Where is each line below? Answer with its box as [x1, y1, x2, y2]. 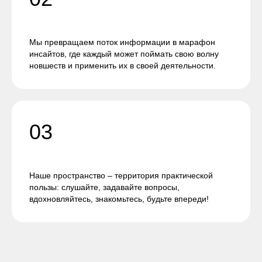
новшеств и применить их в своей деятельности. [29, 61, 216, 70]
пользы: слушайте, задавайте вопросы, [29, 182, 180, 192]
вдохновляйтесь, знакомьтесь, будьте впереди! [29, 194, 209, 204]
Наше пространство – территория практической [29, 171, 213, 180]
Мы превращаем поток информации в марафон [29, 37, 215, 47]
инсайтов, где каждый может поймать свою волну [29, 49, 219, 58]
